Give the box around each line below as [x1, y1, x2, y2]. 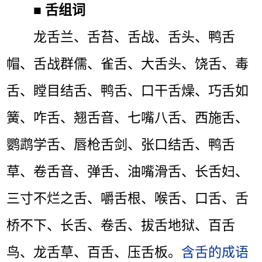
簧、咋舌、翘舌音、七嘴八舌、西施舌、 [6, 109, 249, 125]
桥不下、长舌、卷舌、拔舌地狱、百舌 [6, 217, 236, 233]
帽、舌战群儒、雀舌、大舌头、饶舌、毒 [6, 56, 249, 71]
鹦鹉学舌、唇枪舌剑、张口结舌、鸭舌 [6, 136, 236, 152]
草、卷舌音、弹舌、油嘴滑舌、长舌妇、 [6, 163, 249, 179]
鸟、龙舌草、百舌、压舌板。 [6, 244, 182, 260]
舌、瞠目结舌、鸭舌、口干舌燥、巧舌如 [6, 82, 249, 98]
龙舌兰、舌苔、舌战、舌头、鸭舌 [33, 29, 236, 44]
